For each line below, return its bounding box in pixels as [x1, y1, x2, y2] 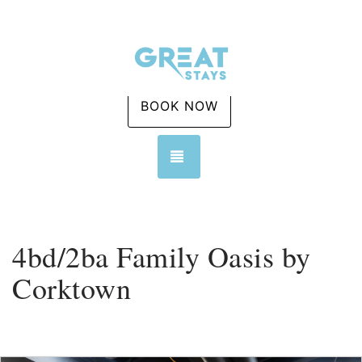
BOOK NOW [140, 98, 218, 114]
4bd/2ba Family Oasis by [12, 237, 311, 276]
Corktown [12, 268, 131, 307]
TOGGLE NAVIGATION [187, 148, 335, 164]
